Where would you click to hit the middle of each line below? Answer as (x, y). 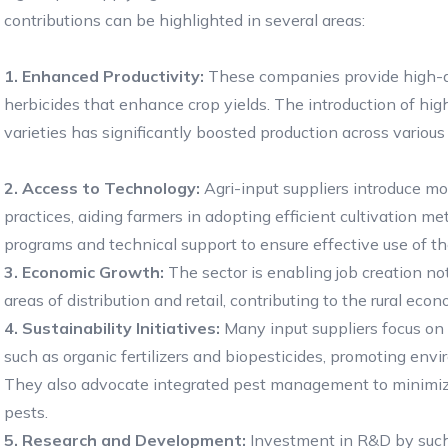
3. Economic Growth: (86, 271)
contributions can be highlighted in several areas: (184, 19)
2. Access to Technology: (102, 187)
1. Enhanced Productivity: (106, 75)
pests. (26, 411)
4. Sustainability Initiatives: (112, 327)
